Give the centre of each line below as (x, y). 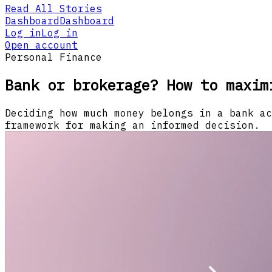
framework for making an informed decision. (132, 125)
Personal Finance (53, 57)
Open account (41, 45)
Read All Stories (53, 9)
